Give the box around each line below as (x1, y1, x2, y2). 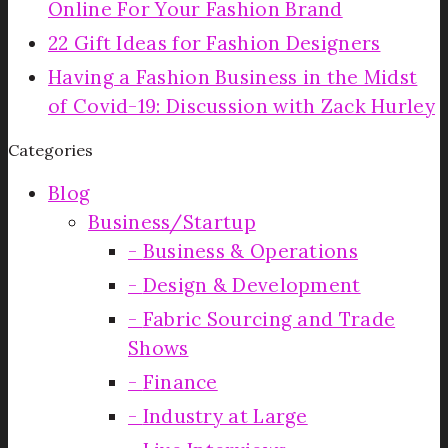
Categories (8, 139, 93, 160)
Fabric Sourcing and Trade (142, 306, 396, 331)
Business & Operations (142, 238, 358, 263)
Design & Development (142, 272, 361, 297)
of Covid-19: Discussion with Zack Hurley (48, 93, 435, 118)
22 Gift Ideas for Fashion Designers (48, 30, 381, 55)
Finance (142, 369, 218, 394)
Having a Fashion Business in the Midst (48, 64, 418, 89)
